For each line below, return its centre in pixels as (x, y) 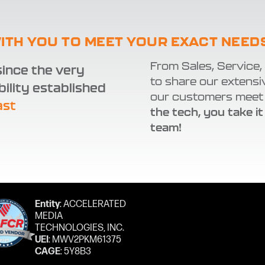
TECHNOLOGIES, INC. (79, 228)
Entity (47, 205)
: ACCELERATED (93, 205)
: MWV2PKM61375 (85, 240)
